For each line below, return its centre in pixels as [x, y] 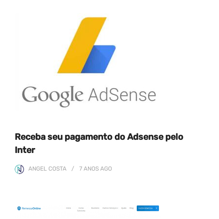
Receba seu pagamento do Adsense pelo [99, 137]
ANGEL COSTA [47, 169]
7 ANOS [89, 169]
